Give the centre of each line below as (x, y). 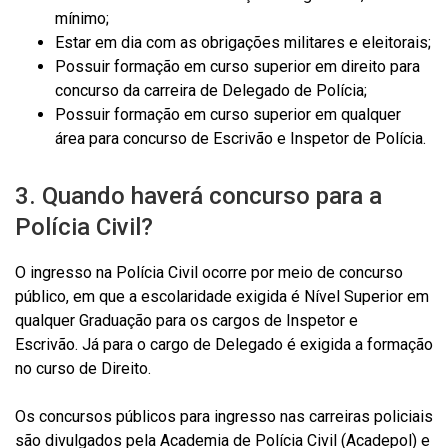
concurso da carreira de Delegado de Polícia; (211, 90)
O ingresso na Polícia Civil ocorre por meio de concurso (209, 272)
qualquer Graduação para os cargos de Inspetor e (186, 320)
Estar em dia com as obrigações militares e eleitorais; (243, 42)
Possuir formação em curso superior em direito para (237, 66)
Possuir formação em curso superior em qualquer (228, 114)
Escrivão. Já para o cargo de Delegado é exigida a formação (224, 344)
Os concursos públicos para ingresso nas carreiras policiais (224, 416)
